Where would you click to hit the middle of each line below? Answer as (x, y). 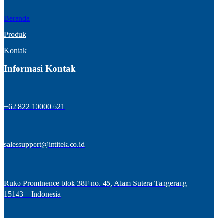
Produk (15, 34)
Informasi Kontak (40, 69)
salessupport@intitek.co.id (44, 145)
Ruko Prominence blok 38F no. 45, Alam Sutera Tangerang (95, 183)
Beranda (17, 18)
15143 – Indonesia (32, 194)
